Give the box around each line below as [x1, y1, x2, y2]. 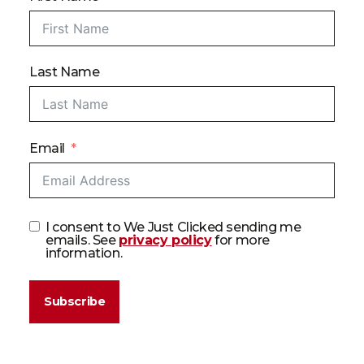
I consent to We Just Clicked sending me [45, 219, 301, 236]
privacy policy [119, 232, 212, 249]
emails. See [45, 232, 119, 249]
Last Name [29, 64, 100, 80]
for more [211, 232, 270, 249]
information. [45, 245, 123, 262]
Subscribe [44, 294, 106, 310]
